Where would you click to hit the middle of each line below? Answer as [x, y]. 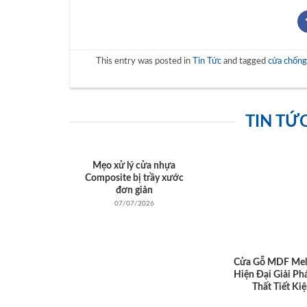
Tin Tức [207, 61]
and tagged [244, 61]
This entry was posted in [144, 61]
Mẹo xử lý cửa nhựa [134, 166]
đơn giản [134, 191]
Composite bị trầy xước [134, 179]
